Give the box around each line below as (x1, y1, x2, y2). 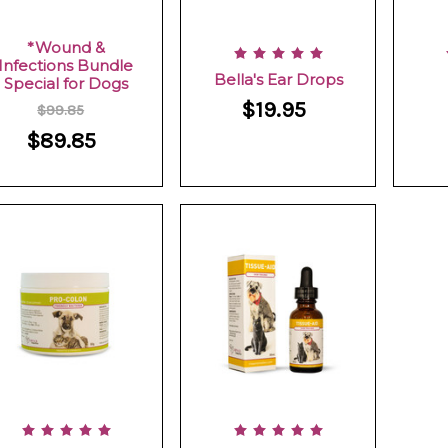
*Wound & (26, 38, 105, 58)
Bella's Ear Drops (213, 70, 343, 90)
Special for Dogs (3, 74, 128, 94)
